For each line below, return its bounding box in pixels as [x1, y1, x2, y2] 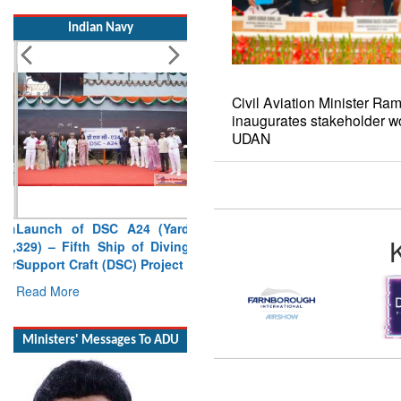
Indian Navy [67, 3, 133, 17]
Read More [13, 263, 77, 282]
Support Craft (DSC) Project [13, 236, 181, 255]
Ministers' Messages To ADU [21, 297, 179, 311]
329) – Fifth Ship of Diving [13, 218, 187, 237]
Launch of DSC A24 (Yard [13, 200, 187, 219]
